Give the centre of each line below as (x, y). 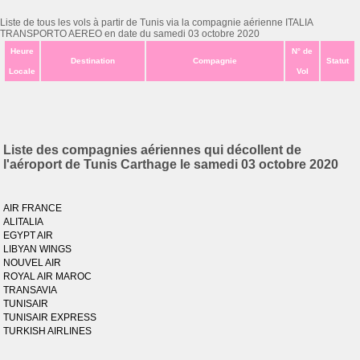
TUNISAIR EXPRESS (50, 317)
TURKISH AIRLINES (48, 331)
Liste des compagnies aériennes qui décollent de (153, 150)
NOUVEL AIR (33, 263)
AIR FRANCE (33, 208)
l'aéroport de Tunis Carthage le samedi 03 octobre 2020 (171, 164)
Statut (338, 61)
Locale (22, 71)
